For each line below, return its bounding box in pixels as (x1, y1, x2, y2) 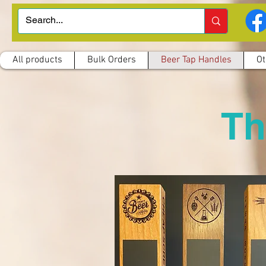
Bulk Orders (87, 54, 136, 66)
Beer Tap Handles (160, 54, 232, 66)
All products (12, 54, 62, 66)
